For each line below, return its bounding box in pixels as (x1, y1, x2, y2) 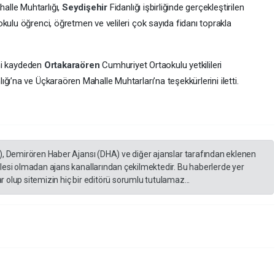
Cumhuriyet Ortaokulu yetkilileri (102, 60, 222, 71)
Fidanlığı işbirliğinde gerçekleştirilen (109, 2, 244, 13)
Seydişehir (61, 2, 110, 13)
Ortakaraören (44, 60, 103, 71)
